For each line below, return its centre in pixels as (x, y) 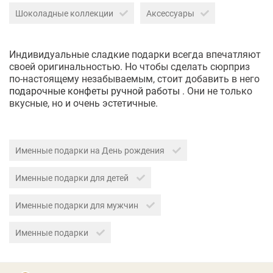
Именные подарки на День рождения (91, 151)
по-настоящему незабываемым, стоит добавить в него (134, 79)
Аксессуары (170, 13)
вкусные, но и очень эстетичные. (83, 103)
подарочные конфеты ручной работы (94, 91)
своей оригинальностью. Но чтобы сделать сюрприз (129, 66)
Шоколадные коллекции (64, 13)
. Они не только (216, 91)
